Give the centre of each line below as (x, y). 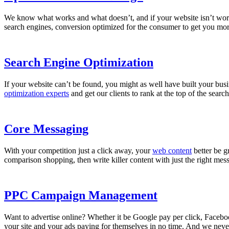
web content (172, 150)
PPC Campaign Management (81, 195)
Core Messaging (46, 129)
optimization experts (37, 93)
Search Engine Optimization (79, 63)
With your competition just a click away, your (78, 150)
